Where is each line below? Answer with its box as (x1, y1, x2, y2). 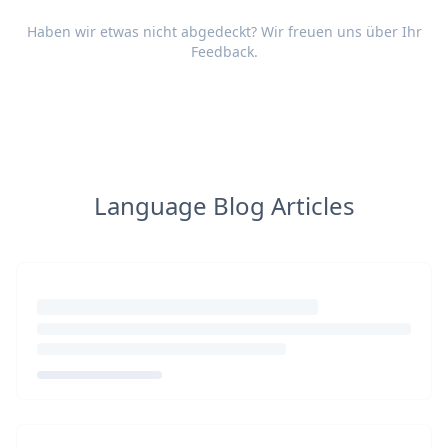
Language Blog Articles (93, 189, 355, 222)
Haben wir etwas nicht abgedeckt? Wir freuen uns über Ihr (26, 22, 422, 41)
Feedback (190, 42, 254, 61)
